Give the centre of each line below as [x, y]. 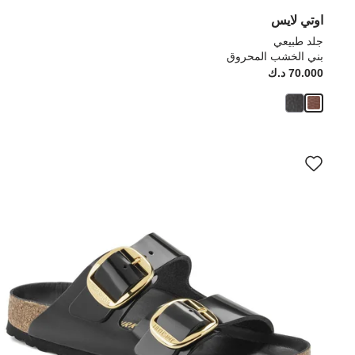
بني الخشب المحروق [275, 56]
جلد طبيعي [298, 41]
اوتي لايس [297, 21]
